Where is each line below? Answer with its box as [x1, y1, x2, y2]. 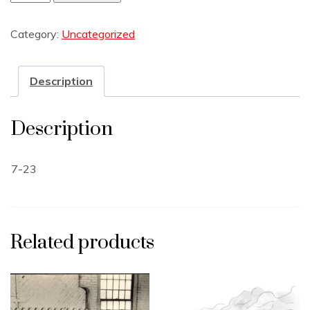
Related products [10, 230, 154, 255]
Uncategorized [62, 26, 135, 41]
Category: [10, 26, 62, 41]
